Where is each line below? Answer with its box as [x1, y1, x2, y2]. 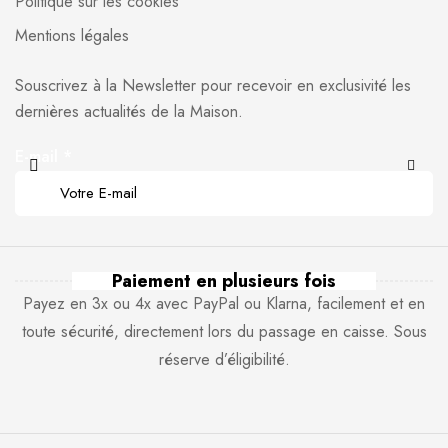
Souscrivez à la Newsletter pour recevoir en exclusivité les [15, 74, 411, 97]
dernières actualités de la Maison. [15, 100, 243, 123]
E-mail [15, 145, 63, 168]
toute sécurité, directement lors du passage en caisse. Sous [21, 320, 427, 343]
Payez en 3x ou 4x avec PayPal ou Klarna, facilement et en [23, 292, 425, 315]
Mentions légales [15, 24, 129, 47]
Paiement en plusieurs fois [112, 268, 336, 294]
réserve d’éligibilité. [158, 348, 290, 371]
